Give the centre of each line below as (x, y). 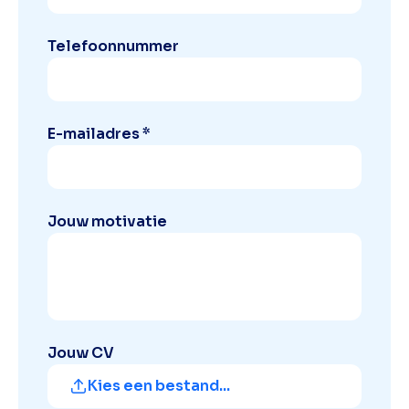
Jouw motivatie (107, 222)
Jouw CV (81, 353)
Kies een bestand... (159, 386)
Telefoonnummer (113, 47)
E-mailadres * (99, 134)
